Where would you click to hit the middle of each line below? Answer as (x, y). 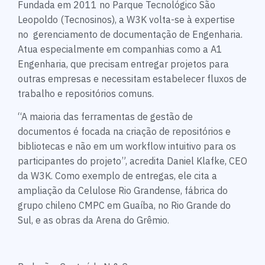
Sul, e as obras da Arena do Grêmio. (93, 220)
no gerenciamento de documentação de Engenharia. (130, 34)
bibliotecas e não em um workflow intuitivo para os (127, 146)
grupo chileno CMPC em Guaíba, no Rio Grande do (124, 206)
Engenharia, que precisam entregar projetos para (123, 64)
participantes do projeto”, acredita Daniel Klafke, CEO (132, 161)
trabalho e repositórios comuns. (86, 93)
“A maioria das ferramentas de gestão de (105, 117)
